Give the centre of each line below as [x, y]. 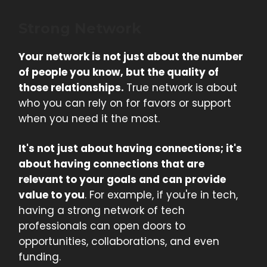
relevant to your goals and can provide [122, 180]
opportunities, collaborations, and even [119, 242]
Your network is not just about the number [131, 57]
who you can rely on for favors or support [125, 103]
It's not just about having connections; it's [130, 149]
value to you [52, 195]
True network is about [182, 88]
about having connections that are [111, 164]
